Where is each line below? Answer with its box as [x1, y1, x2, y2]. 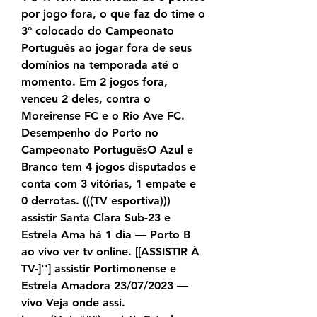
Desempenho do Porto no [21, 126, 158, 140]
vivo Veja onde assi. [21, 296, 125, 310]
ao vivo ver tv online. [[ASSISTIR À [21, 245, 200, 259]
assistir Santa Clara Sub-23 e [21, 211, 171, 225]
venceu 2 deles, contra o [21, 92, 151, 106]
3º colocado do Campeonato [21, 24, 174, 38]
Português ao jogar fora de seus [21, 41, 192, 55]
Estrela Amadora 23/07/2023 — [21, 279, 188, 293]
